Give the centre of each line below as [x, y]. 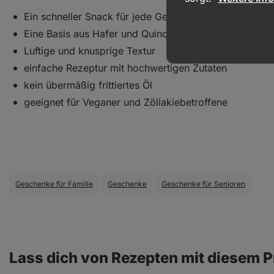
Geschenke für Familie [54, 184]
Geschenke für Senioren [203, 184]
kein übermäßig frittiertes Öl [88, 85]
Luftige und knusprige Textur [90, 50]
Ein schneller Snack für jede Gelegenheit [117, 16]
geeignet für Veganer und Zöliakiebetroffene [126, 102]
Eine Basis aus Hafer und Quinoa [99, 33]
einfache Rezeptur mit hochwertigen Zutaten [125, 68]
